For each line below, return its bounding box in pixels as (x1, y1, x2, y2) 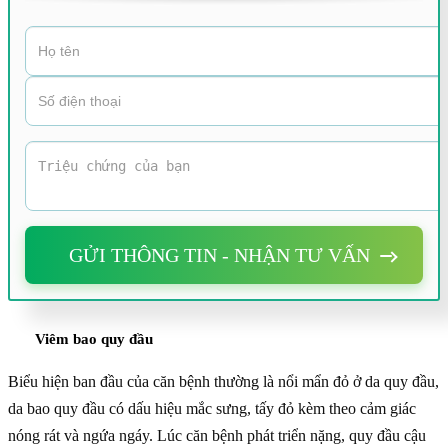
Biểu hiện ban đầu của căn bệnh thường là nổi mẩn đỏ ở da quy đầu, (8, 372, 439, 390)
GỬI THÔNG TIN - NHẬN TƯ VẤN (68, 243, 370, 266)
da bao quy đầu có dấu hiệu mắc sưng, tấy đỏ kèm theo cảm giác (8, 399, 416, 417)
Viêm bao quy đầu (35, 330, 153, 347)
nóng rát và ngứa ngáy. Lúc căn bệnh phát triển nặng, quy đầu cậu (8, 426, 426, 444)
